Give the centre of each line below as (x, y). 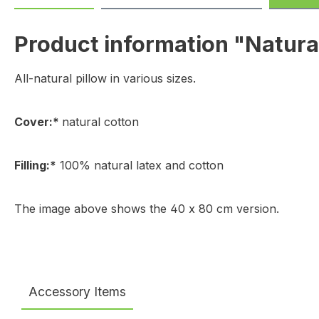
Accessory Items (77, 292)
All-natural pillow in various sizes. (105, 78)
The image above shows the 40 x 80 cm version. (147, 209)
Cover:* (38, 122)
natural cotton (100, 122)
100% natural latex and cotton (140, 165)
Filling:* (35, 165)
